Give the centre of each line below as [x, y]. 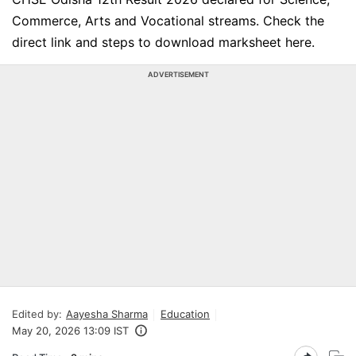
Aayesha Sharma [107, 314]
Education [185, 314]
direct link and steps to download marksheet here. [163, 42]
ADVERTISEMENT [178, 74]
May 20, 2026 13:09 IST [70, 331]
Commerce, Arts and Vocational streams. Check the [168, 21]
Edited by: [37, 314]
